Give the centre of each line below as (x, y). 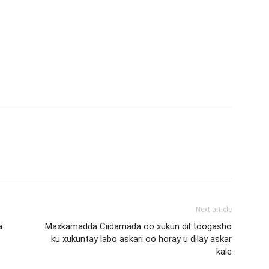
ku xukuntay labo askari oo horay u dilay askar (141, 239)
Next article (214, 209)
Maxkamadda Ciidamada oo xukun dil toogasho (138, 226)
